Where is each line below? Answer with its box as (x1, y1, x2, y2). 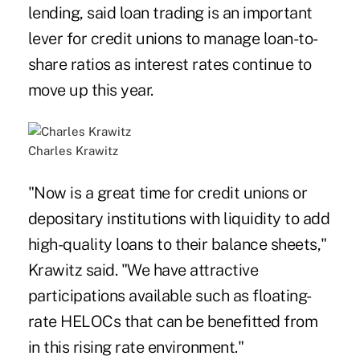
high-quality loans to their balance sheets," (27, 235, 327, 255)
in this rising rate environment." (27, 337, 244, 358)
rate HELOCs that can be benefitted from (27, 312, 318, 332)
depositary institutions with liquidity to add (27, 209, 330, 229)
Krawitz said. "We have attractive (27, 260, 259, 280)
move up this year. (27, 80, 153, 100)
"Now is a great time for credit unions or (27, 183, 308, 203)
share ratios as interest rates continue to (27, 55, 312, 75)
